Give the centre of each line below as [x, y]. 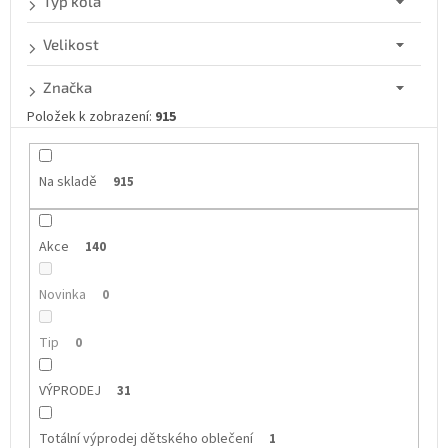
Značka [67, 87]
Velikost [71, 44]
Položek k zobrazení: [91, 117]
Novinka [62, 295]
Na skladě [67, 182]
